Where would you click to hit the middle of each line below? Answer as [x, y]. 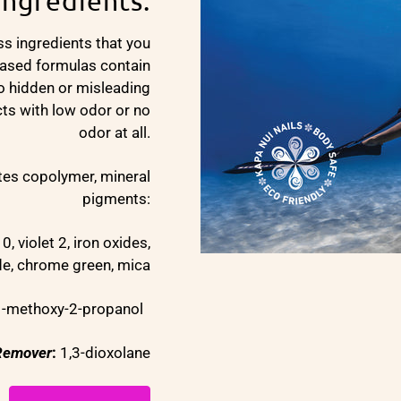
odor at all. [115, 132]
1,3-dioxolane [103, 352]
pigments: [116, 198]
